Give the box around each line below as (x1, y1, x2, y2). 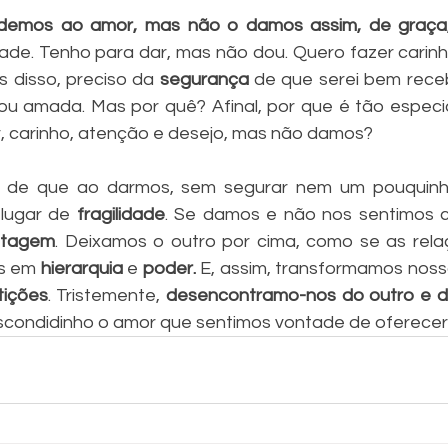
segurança (159, 69, 249, 89)
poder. (142, 258, 196, 278)
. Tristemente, (47, 285, 167, 305)
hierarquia (40, 258, 123, 278)
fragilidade (76, 204, 165, 224)
